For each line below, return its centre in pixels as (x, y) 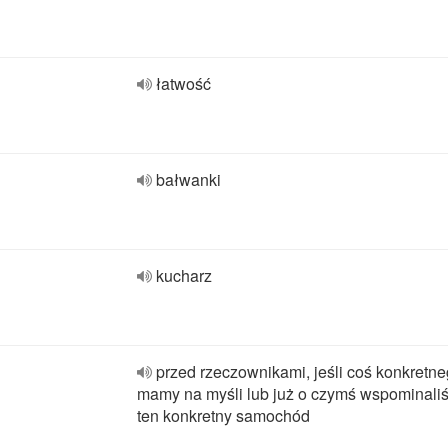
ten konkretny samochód (223, 415)
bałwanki (188, 179)
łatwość (183, 83)
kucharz (184, 275)
